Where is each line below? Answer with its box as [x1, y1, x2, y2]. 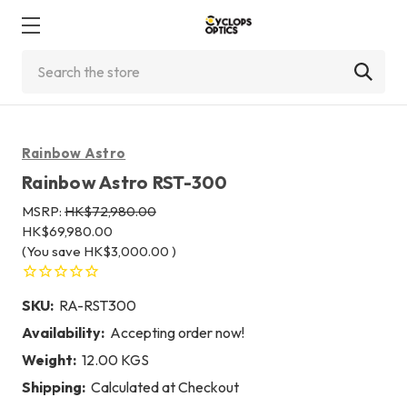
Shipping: [22, 377, 85, 396]
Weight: [22, 350, 76, 369]
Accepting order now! [110, 323, 244, 342]
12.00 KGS [82, 350, 149, 369]
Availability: [22, 323, 104, 342]
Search [22, 52, 65, 70]
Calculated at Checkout [91, 377, 239, 396]
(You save [22, 243, 81, 260]
